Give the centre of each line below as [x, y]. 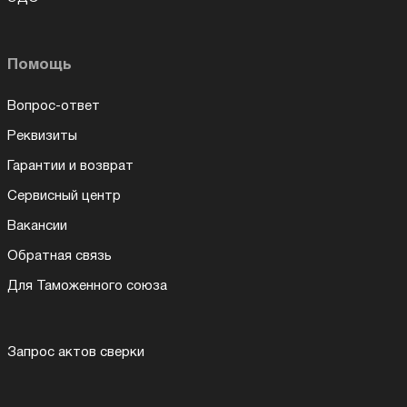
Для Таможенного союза [87, 286]
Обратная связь [60, 256]
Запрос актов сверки [76, 352]
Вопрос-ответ [54, 106]
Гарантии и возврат [70, 166]
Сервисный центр [64, 196]
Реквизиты [42, 136]
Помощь [40, 65]
